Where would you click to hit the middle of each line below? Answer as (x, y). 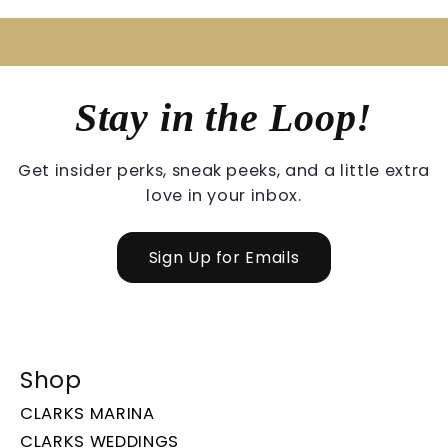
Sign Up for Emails (224, 257)
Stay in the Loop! (224, 117)
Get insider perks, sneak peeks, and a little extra (223, 170)
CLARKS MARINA (87, 413)
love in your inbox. (224, 195)
